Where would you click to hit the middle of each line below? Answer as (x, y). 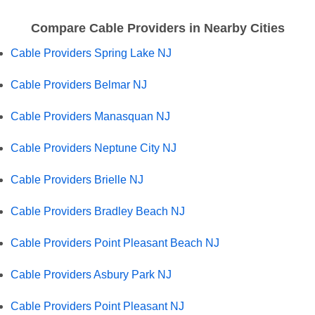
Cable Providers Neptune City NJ (94, 148)
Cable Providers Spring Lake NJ (91, 53)
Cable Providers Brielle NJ (77, 179)
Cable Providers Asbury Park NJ (91, 274)
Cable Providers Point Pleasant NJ (97, 306)
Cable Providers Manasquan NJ (90, 116)
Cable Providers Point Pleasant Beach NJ (115, 243)
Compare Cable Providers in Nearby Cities (157, 28)
